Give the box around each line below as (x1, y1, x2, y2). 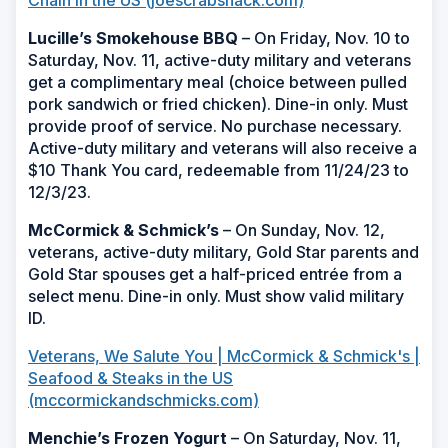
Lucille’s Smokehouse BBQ (28, 27, 238, 48)
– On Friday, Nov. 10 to (238, 27, 410, 48)
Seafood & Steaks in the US (28, 367, 233, 388)
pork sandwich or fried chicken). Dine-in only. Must (28, 93, 408, 114)
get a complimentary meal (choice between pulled (28, 71, 407, 92)
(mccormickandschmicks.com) (28, 389, 259, 410)
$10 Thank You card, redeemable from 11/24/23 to (28, 159, 409, 180)
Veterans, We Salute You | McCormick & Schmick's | (28, 345, 420, 366)
